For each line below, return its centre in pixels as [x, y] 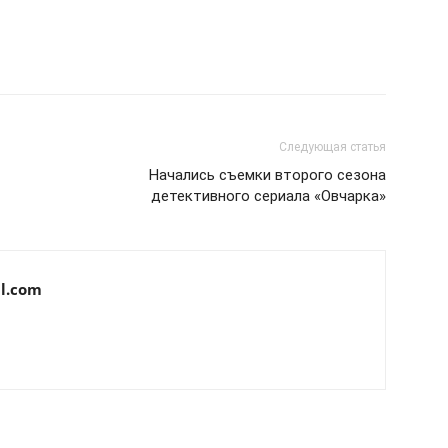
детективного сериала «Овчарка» [268, 195]
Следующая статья [332, 146]
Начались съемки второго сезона [267, 174]
